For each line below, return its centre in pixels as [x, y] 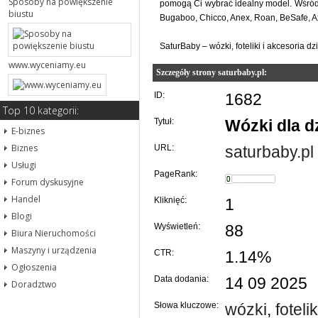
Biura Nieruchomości [54, 233]
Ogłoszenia [34, 267]
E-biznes [28, 131]
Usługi [24, 165]
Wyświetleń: [177, 227]
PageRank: [176, 174]
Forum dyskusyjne [48, 182]
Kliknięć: [170, 201]
